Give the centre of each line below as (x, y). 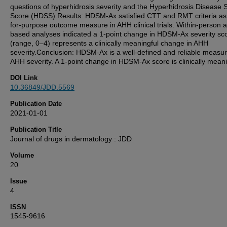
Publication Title (36, 129)
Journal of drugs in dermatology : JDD (71, 139)
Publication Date (36, 104)
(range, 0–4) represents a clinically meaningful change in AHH (109, 43)
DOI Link (24, 78)
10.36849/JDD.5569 (42, 87)
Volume (22, 155)
